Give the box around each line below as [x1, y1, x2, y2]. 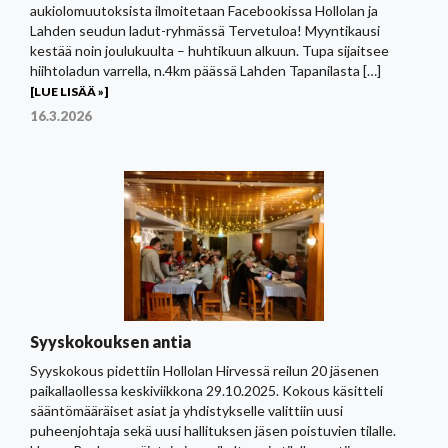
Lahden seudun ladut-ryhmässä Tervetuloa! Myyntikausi [30, 21, 380, 39]
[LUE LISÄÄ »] [30, 83, 108, 99]
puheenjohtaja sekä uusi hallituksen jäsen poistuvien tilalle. [30, 421, 396, 439]
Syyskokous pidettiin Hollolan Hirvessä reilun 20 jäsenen [30, 361, 379, 379]
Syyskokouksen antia [30, 331, 191, 351]
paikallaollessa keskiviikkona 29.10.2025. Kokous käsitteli [30, 381, 383, 399]
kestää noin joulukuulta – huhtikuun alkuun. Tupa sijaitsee [30, 41, 389, 59]
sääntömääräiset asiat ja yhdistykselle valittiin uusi [30, 401, 343, 419]
